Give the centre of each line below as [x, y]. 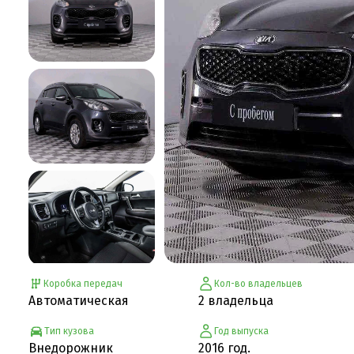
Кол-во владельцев [258, 283]
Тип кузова [69, 331]
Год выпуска [241, 331]
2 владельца [235, 300]
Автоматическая [79, 300]
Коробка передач [83, 283]
